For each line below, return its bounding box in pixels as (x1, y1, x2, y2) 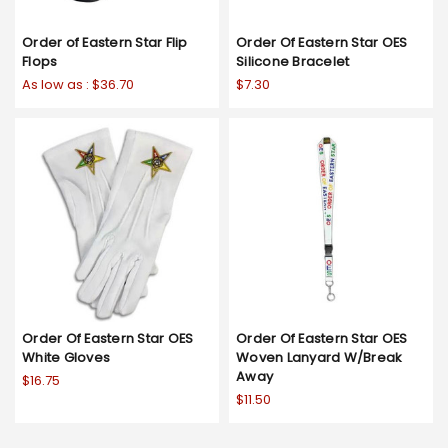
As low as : (22, 74, 92, 94)
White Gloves (22, 347, 110, 367)
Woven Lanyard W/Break (236, 347, 403, 367)
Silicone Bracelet (236, 51, 350, 71)
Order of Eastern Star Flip (22, 32, 188, 52)
